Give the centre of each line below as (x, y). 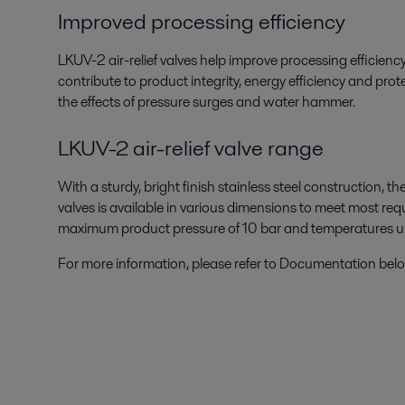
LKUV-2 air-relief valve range (191, 148)
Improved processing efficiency (202, 21)
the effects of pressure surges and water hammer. (207, 102)
